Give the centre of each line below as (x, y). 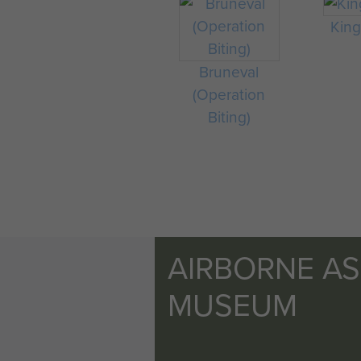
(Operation (229, 95)
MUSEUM (232, 305)
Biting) (229, 117)
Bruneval (229, 72)
